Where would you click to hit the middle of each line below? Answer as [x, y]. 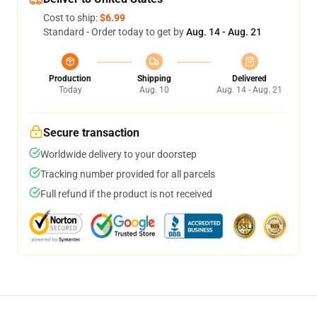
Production [70, 79]
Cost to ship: [71, 18]
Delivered [249, 79]
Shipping [154, 79]
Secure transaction [91, 133]
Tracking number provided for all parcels [128, 174]
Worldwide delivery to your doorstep [119, 154]
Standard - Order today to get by [115, 32]
